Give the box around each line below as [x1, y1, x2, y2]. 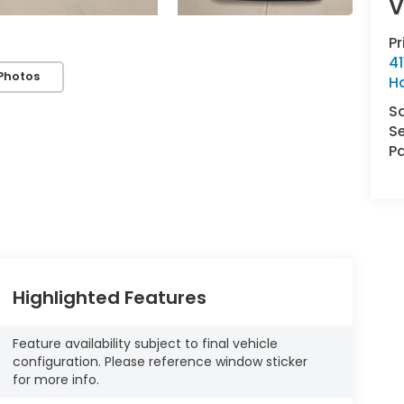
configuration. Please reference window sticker [12, 353, 308, 372]
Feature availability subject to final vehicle [12, 335, 278, 353]
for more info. [12, 371, 99, 390]
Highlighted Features [12, 285, 207, 311]
